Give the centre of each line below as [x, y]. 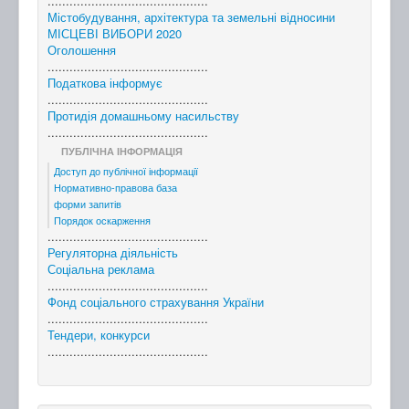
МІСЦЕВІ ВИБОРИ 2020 [115, 34]
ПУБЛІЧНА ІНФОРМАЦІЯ [122, 152]
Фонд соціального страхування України [156, 302]
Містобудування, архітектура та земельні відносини [191, 17]
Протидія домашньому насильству [143, 116]
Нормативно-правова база [115, 188]
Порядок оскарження [102, 220]
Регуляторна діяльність [113, 253]
